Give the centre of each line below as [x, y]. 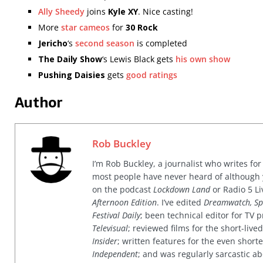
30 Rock [142, 27]
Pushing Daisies [72, 75]
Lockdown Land [182, 189]
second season [105, 43]
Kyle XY [123, 11]
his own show [203, 59]
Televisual [110, 228]
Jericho [53, 43]
